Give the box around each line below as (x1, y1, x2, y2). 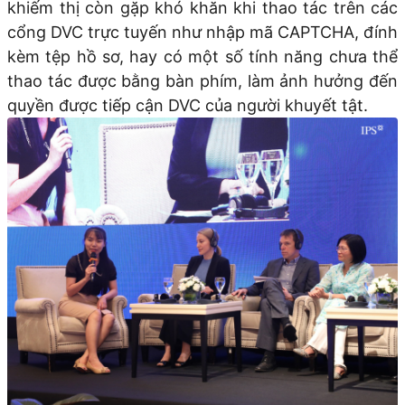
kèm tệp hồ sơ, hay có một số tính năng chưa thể (7, 46, 398, 66)
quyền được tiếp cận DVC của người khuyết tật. (7, 95, 368, 115)
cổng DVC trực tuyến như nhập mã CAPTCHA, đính (7, 22, 398, 42)
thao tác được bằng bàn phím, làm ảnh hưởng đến (7, 71, 398, 90)
